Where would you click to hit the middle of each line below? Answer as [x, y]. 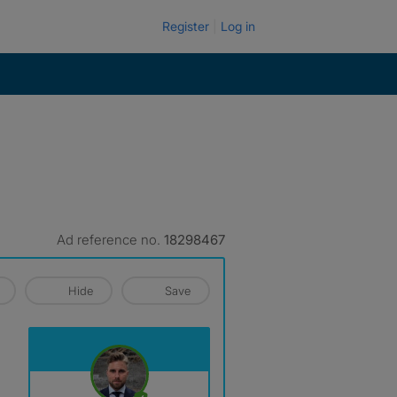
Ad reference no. [110, 240]
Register [186, 26]
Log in [238, 26]
